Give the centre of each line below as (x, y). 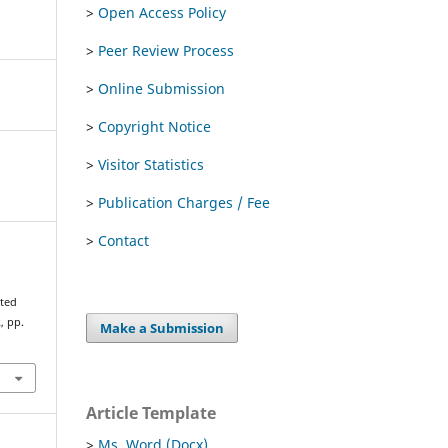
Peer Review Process (166, 50)
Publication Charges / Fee (184, 202)
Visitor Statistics (151, 164)
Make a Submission (162, 327)
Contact (123, 240)
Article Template (151, 412)
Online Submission (161, 88)
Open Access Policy (162, 12)
